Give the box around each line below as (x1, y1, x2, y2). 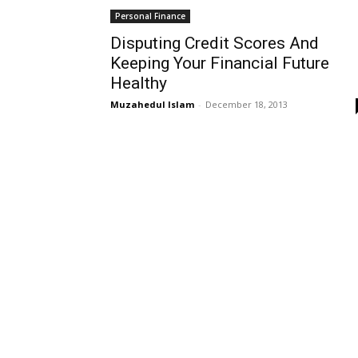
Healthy (110, 74, 167, 93)
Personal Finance (115, 10, 185, 22)
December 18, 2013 (205, 98, 288, 110)
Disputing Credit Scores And (110, 34, 319, 53)
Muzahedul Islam (110, 98, 194, 110)
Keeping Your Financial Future (110, 54, 329, 73)
